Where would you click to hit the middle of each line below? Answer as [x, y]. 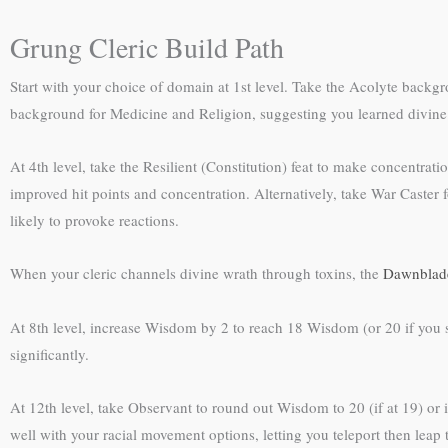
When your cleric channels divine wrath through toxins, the [196, 273]
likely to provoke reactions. [94, 220]
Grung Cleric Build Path [147, 46]
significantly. [49, 353]
